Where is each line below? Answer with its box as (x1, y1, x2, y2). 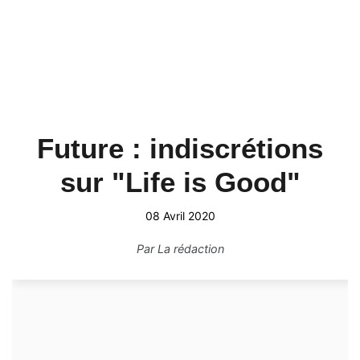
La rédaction (157, 242, 224, 256)
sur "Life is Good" (59, 166, 301, 198)
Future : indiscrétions (37, 133, 323, 164)
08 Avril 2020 (145, 209, 215, 223)
